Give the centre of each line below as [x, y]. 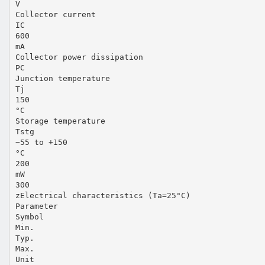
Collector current [55, 14]
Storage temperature [60, 121]
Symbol [29, 216]
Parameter [36, 206]
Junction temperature [62, 78]
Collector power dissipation [79, 57]
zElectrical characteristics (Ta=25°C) [103, 195]
